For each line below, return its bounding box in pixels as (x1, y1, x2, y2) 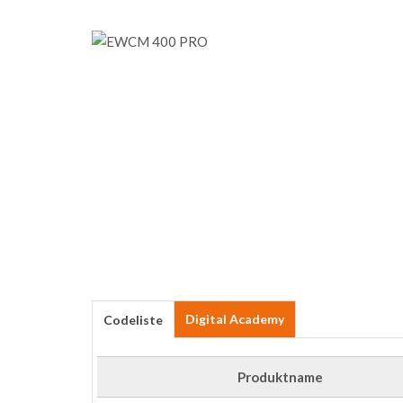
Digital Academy (185, 311, 284, 327)
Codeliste (103, 312, 163, 327)
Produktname (237, 369, 324, 385)
